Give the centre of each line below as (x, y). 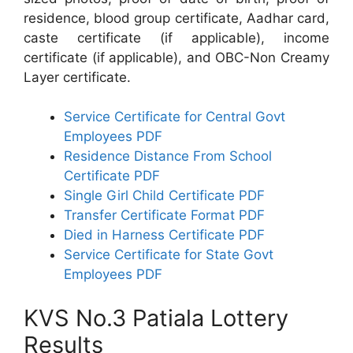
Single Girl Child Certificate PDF (164, 195)
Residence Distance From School (168, 156)
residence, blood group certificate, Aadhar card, (176, 18)
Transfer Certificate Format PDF (164, 215)
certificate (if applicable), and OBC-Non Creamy (176, 57)
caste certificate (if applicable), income (176, 37)
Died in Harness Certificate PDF (164, 235)
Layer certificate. (77, 77)
